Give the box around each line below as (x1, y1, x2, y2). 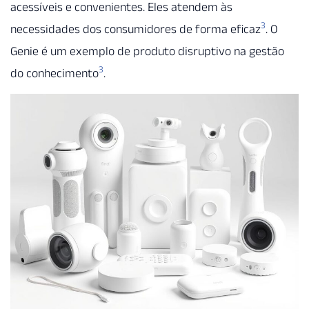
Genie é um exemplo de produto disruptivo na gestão (10, 43, 284, 58)
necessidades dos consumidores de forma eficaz (10, 21, 261, 36)
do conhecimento (10, 66, 99, 80)
